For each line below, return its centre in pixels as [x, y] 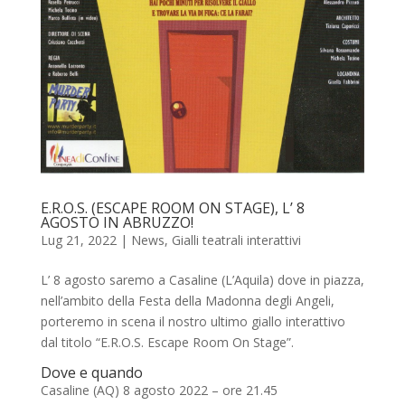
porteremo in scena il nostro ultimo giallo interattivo [193, 322]
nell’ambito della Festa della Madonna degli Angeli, [187, 301]
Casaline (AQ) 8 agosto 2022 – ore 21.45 [159, 391]
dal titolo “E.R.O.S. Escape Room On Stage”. [167, 343]
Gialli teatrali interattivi [236, 240]
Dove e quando [91, 373]
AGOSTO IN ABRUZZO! [117, 223]
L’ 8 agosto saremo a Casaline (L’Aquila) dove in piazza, [202, 280]
